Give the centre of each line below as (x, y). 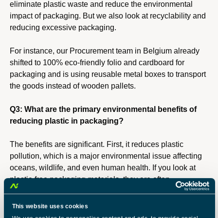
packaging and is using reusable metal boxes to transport (108, 74)
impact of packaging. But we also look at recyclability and (108, 16)
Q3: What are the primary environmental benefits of (103, 109)
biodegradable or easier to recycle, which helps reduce (104, 191)
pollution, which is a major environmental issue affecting (106, 156)
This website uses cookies (50, 207)
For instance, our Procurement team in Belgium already (105, 51)
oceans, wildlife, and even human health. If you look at (103, 168)
